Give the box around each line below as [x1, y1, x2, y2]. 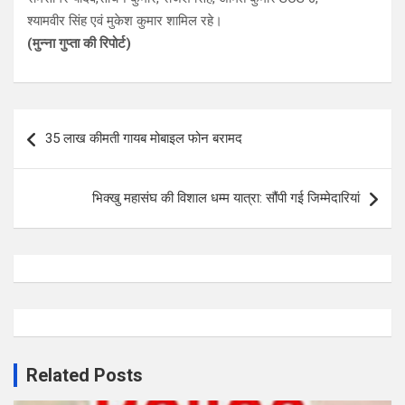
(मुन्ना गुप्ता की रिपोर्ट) [27, 34, 131, 52]
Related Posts [26, 363, 143, 386]
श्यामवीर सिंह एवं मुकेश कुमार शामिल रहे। [27, 12, 222, 29]
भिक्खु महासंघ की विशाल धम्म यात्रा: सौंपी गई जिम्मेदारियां [92, 189, 360, 206]
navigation [13, 137, 118, 165]
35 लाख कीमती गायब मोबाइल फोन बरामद [45, 129, 242, 146]
